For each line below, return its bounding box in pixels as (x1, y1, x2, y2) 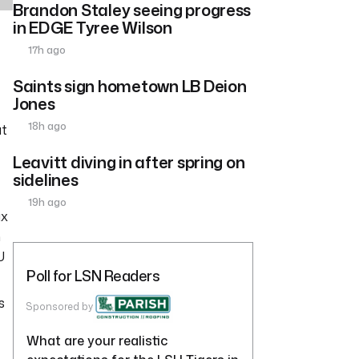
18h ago (26, 119, 67, 134)
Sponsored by (26, 300, 93, 314)
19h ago (26, 195, 67, 210)
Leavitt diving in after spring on (13, 151, 245, 174)
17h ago (26, 42, 67, 58)
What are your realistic (26, 332, 167, 350)
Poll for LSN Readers (26, 265, 160, 287)
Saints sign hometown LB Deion (13, 75, 247, 98)
